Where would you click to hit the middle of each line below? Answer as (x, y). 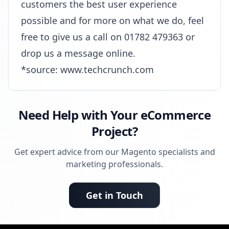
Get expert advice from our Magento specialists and (114, 152)
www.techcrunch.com (107, 70)
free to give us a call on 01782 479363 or (108, 37)
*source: (41, 70)
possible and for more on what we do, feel (112, 20)
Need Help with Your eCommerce (114, 115)
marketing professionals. (114, 164)
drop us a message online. (78, 53)
